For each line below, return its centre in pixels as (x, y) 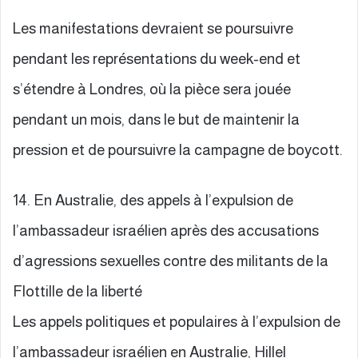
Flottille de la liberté (78, 291)
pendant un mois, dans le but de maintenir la (156, 119)
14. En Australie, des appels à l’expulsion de (153, 200)
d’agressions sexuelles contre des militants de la (171, 261)
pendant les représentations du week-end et (157, 58)
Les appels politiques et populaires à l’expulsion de (177, 321)
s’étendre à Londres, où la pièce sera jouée (152, 89)
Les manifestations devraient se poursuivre (153, 28)
